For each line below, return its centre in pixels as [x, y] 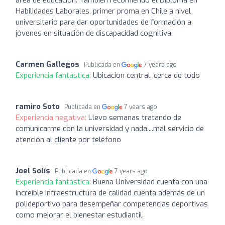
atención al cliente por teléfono [68, 139]
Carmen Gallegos [47, 64]
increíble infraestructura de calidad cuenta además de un [110, 193]
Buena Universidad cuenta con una [150, 182]
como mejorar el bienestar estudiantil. [80, 215]
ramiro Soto [38, 106]
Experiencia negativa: [52, 117]
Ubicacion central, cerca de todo [146, 75]
